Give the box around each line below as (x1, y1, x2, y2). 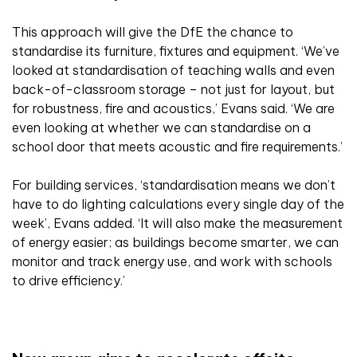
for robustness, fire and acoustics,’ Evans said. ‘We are (12, 100, 335, 117)
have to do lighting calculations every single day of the (12, 196, 344, 213)
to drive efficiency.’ (12, 273, 125, 289)
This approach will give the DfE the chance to (12, 24, 293, 41)
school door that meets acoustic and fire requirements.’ (12, 139, 343, 155)
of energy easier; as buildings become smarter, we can (12, 234, 339, 251)
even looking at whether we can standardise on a (12, 120, 311, 136)
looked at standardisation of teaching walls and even (12, 62, 335, 79)
